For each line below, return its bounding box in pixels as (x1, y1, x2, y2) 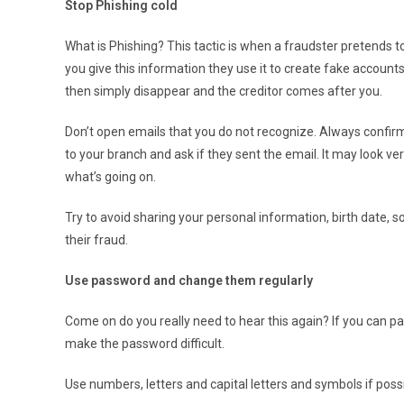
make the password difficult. (65, 335, 225, 351)
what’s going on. (65, 169, 156, 184)
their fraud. (65, 232, 128, 247)
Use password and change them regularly (65, 272, 313, 288)
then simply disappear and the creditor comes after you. (65, 83, 382, 98)
